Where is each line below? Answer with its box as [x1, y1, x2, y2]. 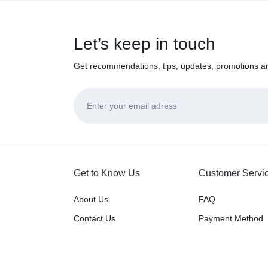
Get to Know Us [73, 168, 140, 179]
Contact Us [73, 214, 115, 224]
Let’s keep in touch [73, 35, 215, 54]
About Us [73, 194, 108, 205]
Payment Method [199, 214, 264, 224]
